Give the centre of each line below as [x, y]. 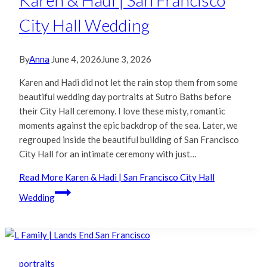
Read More [41, 177]
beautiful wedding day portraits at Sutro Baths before [125, 96]
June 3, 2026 [126, 59]
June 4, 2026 [76, 59]
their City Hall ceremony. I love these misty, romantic [122, 111]
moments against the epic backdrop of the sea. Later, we [128, 125]
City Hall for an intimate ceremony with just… [108, 153]
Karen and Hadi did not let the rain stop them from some [128, 82]
